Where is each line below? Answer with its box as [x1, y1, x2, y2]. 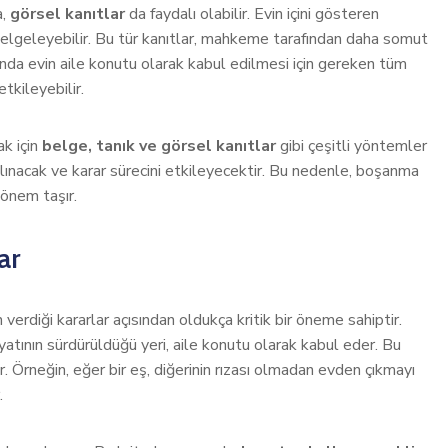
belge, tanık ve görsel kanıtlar [42, 135, 276, 157]
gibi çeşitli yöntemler [276, 135, 427, 157]
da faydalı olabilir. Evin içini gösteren [125, 3, 379, 25]
